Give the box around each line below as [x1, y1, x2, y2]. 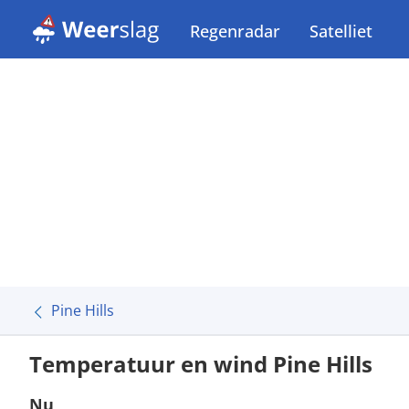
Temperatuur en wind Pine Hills [29, 349, 372, 379]
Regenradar [190, 20, 280, 42]
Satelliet [309, 20, 372, 42]
